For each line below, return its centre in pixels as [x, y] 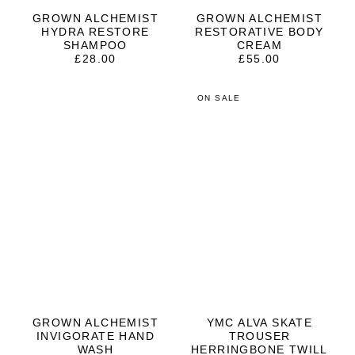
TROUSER [260, 336]
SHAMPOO [95, 46]
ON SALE [219, 98]
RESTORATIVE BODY [260, 32]
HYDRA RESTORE [95, 32]
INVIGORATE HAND [95, 336]
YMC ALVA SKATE [260, 323]
